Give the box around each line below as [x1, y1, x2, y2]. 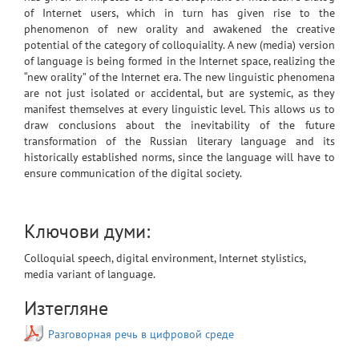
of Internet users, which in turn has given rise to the [24, 6, 335, 21]
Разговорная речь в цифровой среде [48, 327, 234, 342]
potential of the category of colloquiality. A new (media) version [24, 38, 335, 53]
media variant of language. [24, 267, 155, 282]
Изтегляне [24, 296, 108, 321]
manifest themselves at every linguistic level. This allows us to [24, 102, 335, 117]
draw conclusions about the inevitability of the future [24, 118, 335, 133]
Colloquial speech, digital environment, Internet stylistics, [24, 251, 305, 266]
